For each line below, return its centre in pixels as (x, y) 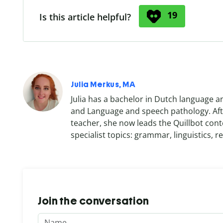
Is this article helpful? (85, 17)
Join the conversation (94, 201)
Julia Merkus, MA (103, 84)
